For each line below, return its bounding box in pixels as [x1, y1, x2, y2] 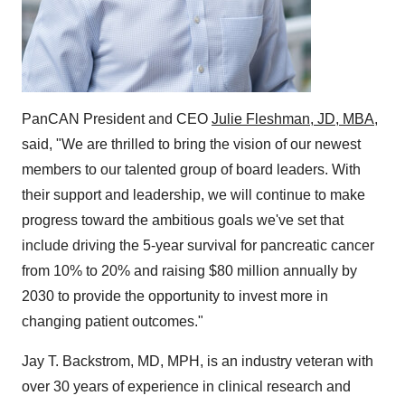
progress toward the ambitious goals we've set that [22, 212, 344, 228]
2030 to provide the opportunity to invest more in [22, 288, 328, 304]
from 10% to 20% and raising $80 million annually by [22, 263, 357, 278]
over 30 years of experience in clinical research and [22, 379, 351, 394]
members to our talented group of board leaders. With [22, 162, 361, 177]
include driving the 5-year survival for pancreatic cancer [22, 238, 374, 253]
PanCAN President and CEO [22, 111, 212, 127]
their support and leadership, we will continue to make [22, 187, 365, 202]
